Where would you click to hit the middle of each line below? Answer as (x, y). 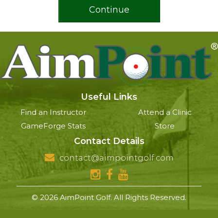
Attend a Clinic (165, 112)
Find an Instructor (53, 112)
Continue (109, 10)
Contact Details (109, 141)
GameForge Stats (53, 126)
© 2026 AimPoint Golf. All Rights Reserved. (109, 197)
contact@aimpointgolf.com (115, 158)
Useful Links (109, 97)
